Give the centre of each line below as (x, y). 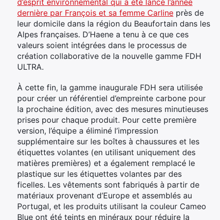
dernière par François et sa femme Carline (95, 13)
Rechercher (55, 85)
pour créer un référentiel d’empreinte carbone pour (111, 98)
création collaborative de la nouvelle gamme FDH (109, 56)
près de (189, 13)
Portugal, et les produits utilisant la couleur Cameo (112, 206)
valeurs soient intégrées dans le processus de (102, 45)
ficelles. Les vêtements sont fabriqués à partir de (108, 184)
